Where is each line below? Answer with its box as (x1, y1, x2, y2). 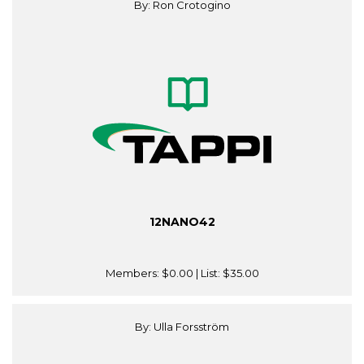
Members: (105, 266, 162, 280)
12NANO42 (149, 214, 215, 230)
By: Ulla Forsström (135, 320, 229, 334)
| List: (193, 266, 223, 280)
